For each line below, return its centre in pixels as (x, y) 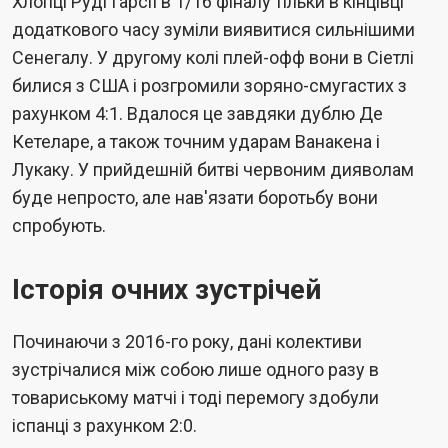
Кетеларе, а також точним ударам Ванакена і (196, 141)
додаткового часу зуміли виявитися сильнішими (213, 29)
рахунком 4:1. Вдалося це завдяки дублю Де (197, 113)
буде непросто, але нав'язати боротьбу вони (195, 197)
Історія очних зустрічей (166, 289)
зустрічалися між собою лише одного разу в (195, 369)
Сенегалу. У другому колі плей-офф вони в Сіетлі (213, 57)
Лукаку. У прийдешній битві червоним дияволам (213, 169)
